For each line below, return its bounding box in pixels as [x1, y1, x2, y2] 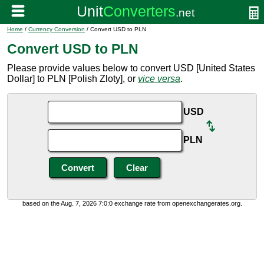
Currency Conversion [28, 26, 85, 32]
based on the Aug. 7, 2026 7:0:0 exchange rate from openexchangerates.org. [22, 200, 242, 207]
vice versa [138, 74, 180, 84]
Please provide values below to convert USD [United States [7, 63, 255, 73]
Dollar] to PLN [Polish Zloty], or [7, 74, 138, 84]
